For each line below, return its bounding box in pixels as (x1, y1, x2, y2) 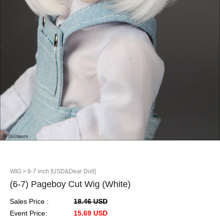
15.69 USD (74, 209, 108, 217)
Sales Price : (10, 197, 49, 205)
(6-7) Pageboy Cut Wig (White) (10, 179, 131, 189)
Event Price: (10, 209, 47, 217)
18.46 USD (74, 197, 108, 205)
